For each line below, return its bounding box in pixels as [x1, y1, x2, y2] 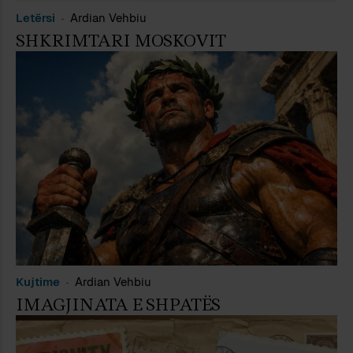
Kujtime [16, 273, 60, 289]
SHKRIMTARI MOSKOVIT [16, 29, 225, 52]
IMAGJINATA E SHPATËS [16, 293, 220, 316]
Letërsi [16, 9, 55, 25]
